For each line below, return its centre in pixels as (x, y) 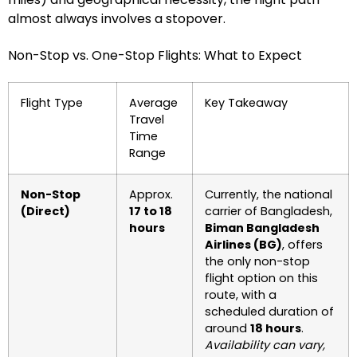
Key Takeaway (246, 103)
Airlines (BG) (243, 245)
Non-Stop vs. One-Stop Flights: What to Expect (155, 55)
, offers (302, 245)
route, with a (241, 295)
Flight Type (52, 103)
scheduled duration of (269, 312)
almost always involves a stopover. (117, 19)
